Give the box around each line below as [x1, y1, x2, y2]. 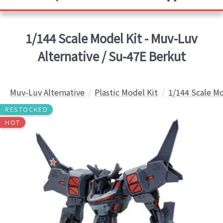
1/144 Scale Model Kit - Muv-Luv [25, 29, 198, 47]
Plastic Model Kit [95, 86, 158, 98]
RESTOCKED [5, 105, 48, 114]
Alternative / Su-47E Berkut [37, 47, 186, 65]
